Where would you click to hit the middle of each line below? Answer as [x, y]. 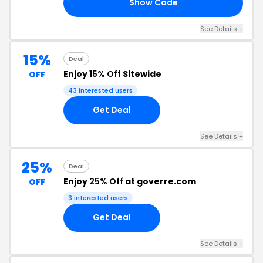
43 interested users [100, 90]
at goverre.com [160, 181]
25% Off [106, 181]
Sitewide [141, 74]
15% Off [105, 74]
